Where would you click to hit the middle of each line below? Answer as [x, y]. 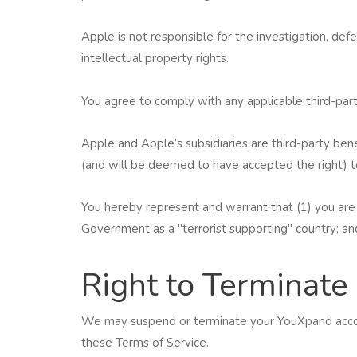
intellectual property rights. [155, 59]
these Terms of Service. [145, 343]
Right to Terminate [215, 286]
